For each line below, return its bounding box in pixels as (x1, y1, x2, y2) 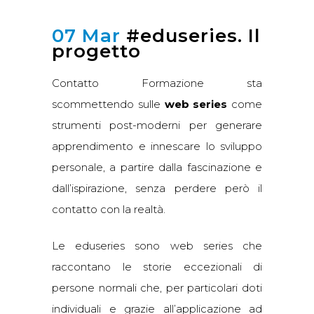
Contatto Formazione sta (52, 76, 262, 90)
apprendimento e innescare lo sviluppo (52, 139, 262, 153)
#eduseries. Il (121, 25, 260, 47)
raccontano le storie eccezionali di (52, 260, 262, 273)
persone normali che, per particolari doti (52, 281, 262, 294)
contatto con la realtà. (52, 203, 165, 216)
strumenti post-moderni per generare (52, 118, 262, 132)
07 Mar (52, 25, 121, 47)
